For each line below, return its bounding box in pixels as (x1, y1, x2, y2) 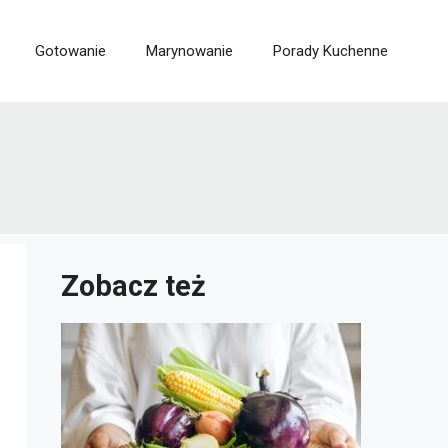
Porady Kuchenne (273, 42, 388, 61)
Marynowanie (146, 42, 233, 61)
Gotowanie (35, 42, 106, 61)
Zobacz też (61, 269, 206, 304)
